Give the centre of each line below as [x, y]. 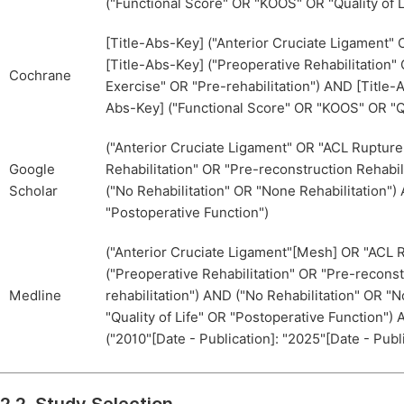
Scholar [33, 191]
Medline [35, 296]
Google [32, 170]
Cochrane [40, 76]
